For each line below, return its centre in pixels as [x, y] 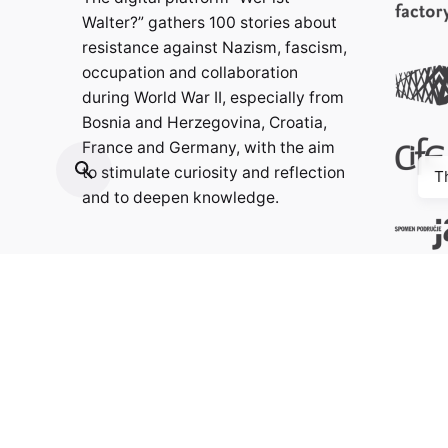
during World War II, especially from [213, 97]
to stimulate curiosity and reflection [213, 172]
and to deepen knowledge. [180, 197]
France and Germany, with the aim [208, 147]
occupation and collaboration [190, 72]
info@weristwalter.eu [163, 319]
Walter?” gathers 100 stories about [209, 22]
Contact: [117, 278]
